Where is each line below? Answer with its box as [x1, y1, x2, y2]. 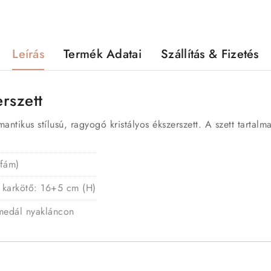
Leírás [12, 45, 45, 64]
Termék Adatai [64, 45, 142, 64]
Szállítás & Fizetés [161, 45, 259, 64]
